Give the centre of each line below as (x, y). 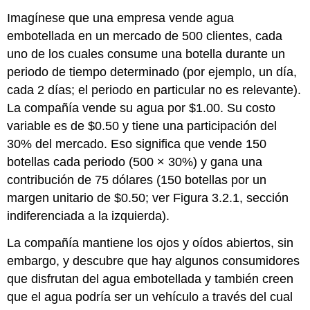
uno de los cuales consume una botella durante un (146, 54)
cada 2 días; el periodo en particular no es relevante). (154, 90)
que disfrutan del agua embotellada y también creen (151, 279)
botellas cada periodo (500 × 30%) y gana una (135, 162)
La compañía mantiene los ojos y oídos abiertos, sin (151, 243)
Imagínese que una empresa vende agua (121, 18)
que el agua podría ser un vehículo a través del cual (150, 297)
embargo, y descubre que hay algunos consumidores (154, 261)
